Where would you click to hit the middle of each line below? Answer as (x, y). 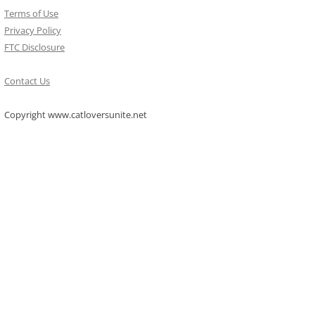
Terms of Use (31, 13)
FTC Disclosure (34, 47)
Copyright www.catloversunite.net (76, 115)
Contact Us (27, 81)
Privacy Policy (33, 30)
